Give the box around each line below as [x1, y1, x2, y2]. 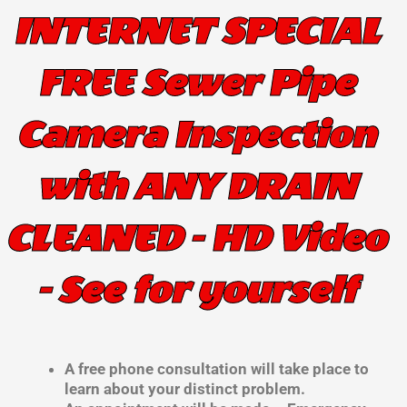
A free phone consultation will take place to [65, 360, 369, 379]
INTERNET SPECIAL [12, 11, 380, 54]
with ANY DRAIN [36, 166, 355, 209]
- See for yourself [35, 270, 356, 313]
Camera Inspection [16, 114, 375, 157]
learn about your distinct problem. [65, 380, 305, 399]
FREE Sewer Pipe [37, 63, 354, 105]
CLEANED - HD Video [5, 218, 386, 261]
